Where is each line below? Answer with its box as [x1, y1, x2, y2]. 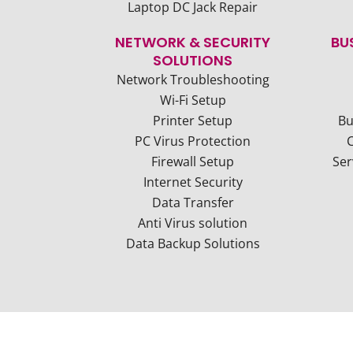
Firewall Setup [151, 153, 234, 170]
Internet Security [143, 173, 243, 191]
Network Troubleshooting [116, 71, 269, 88]
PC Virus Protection [135, 132, 251, 150]
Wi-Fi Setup [159, 91, 226, 109]
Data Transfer [151, 194, 234, 211]
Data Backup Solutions [125, 235, 260, 252]
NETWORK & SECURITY [115, 32, 270, 52]
